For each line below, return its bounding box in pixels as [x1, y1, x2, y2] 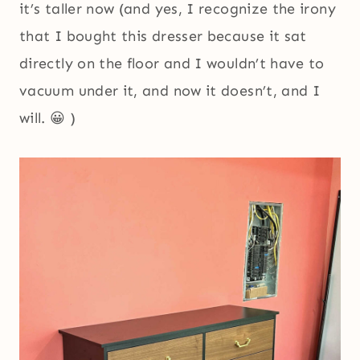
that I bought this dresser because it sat [19, 27, 307, 46]
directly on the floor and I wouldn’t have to [19, 55, 325, 73]
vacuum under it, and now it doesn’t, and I [19, 82, 321, 100]
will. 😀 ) [19, 109, 76, 128]
